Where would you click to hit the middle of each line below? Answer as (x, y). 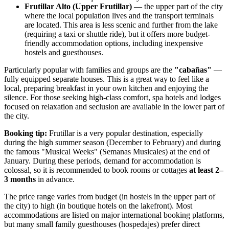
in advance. (55, 179)
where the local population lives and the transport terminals (119, 16)
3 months (20, 179)
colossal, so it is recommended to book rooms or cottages (97, 170)
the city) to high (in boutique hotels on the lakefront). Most (98, 206)
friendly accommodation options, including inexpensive (114, 43)
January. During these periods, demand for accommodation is (102, 161)
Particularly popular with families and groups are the (89, 70)
